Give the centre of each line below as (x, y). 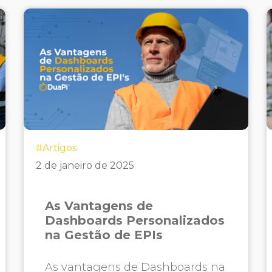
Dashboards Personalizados (135, 220)
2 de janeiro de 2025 (85, 165)
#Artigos (56, 148)
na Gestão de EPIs (104, 235)
